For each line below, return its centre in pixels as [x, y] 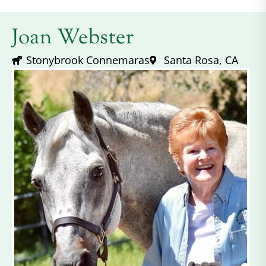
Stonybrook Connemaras [88, 60]
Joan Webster [73, 39]
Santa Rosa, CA [201, 60]
